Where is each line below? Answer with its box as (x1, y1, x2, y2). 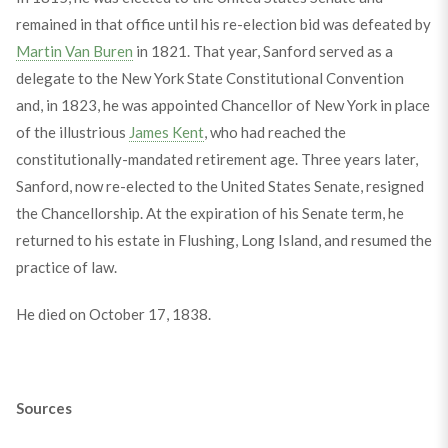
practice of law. (15, 257, 117, 276)
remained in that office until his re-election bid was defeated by (15, 14, 431, 33)
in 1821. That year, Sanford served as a (132, 41, 393, 60)
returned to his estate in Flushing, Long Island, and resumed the (15, 230, 432, 249)
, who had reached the (203, 122, 346, 141)
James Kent (128, 122, 204, 141)
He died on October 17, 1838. (15, 304, 211, 323)
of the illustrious (15, 122, 129, 141)
